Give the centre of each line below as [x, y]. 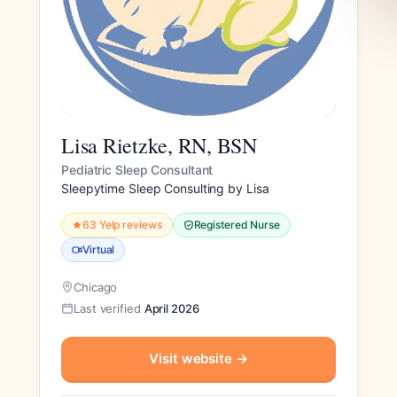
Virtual [99, 250]
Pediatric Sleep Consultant [137, 170]
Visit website [192, 359]
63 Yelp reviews [122, 225]
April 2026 [171, 309]
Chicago [96, 288]
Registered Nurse [237, 225]
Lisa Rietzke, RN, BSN [159, 146]
